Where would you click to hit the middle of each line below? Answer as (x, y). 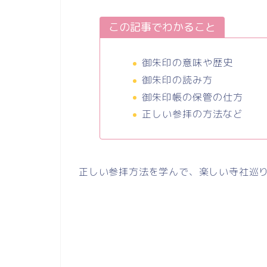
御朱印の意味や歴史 (187, 63)
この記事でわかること (162, 27)
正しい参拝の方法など (192, 114)
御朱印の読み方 (177, 80)
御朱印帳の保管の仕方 (192, 97)
